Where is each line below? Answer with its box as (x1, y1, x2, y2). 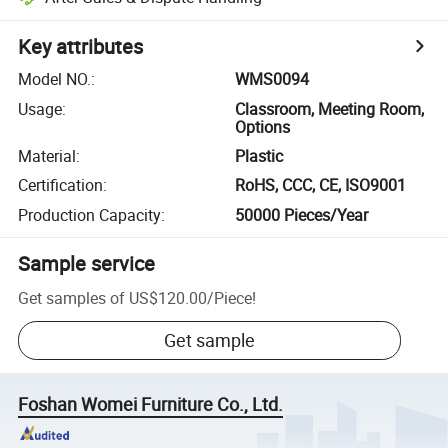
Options (235, 115, 291, 138)
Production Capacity (18, 203, 162, 226)
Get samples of (18, 286, 126, 309)
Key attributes (18, 33, 144, 61)
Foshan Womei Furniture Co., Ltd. (18, 392, 284, 417)
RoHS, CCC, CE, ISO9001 (235, 174, 407, 197)
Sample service (18, 249, 156, 277)
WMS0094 (235, 68, 310, 91)
